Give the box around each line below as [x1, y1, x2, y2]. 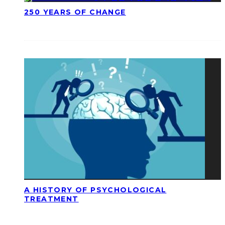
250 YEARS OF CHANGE [24, 8, 126, 17]
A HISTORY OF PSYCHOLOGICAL [24, 185, 167, 195]
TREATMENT [24, 194, 79, 204]
